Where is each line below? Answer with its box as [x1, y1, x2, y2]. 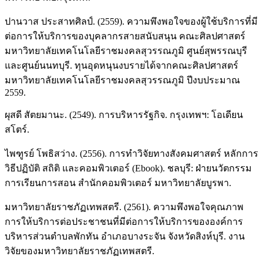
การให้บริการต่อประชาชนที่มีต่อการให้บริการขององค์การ [5, 217, 243, 227]
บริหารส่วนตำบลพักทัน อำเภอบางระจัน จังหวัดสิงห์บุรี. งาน [5, 231, 245, 242]
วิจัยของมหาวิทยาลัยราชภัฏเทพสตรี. [5, 246, 154, 257]
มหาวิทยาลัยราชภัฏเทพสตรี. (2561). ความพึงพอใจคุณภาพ [5, 202, 244, 213]
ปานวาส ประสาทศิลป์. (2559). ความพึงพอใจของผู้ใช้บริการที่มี [5, 16, 258, 27]
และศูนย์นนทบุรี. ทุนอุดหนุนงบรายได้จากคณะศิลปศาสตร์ [5, 60, 238, 71]
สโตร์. [5, 124, 29, 135]
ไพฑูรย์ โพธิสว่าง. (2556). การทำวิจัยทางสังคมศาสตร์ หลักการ [5, 149, 258, 159]
